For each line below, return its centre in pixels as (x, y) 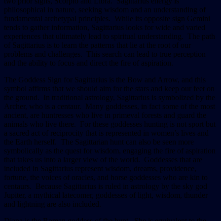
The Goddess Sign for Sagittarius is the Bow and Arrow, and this (105, 79)
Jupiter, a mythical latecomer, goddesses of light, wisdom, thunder (106, 195)
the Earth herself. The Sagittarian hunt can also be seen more (99, 142)
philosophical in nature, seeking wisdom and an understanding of (105, 9)
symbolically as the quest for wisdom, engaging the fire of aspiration (110, 150)
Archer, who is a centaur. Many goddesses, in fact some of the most (110, 106)
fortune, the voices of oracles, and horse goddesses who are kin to (106, 177)
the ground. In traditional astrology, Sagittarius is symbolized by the (110, 97)
